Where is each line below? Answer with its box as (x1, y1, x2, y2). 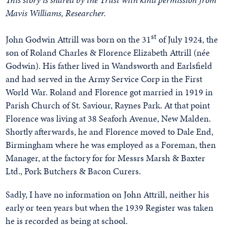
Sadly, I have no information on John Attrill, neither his (6, 188, 210, 201)
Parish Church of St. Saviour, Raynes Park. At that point (6, 99, 210, 111)
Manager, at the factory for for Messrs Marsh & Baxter (6, 152, 206, 164)
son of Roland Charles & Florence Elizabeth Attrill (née (6, 46, 210, 59)
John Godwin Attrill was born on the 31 (6, 33, 152, 46)
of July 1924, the (157, 33, 218, 46)
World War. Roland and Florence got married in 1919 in (6, 86, 213, 98)
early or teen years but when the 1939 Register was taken (6, 201, 214, 214)
